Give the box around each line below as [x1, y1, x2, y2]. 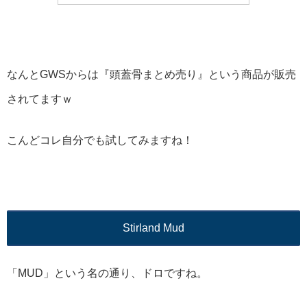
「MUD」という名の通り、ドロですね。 [7, 267, 208, 279]
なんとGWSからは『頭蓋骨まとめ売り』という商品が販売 [7, 69, 296, 81]
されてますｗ [7, 93, 73, 106]
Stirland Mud [123, 222, 184, 234]
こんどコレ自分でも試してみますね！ [7, 134, 193, 147]
